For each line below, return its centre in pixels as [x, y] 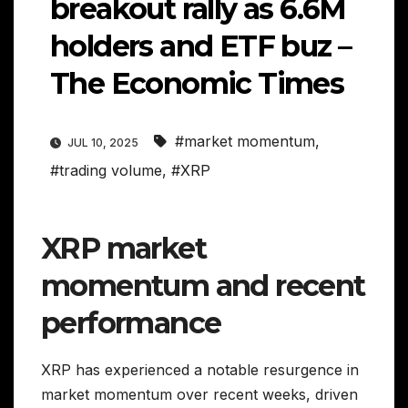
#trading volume [106, 171]
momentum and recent [203, 286]
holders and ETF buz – [201, 46]
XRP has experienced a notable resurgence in [200, 370]
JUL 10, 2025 [103, 143]
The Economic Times [197, 84]
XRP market [123, 249]
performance [131, 323]
